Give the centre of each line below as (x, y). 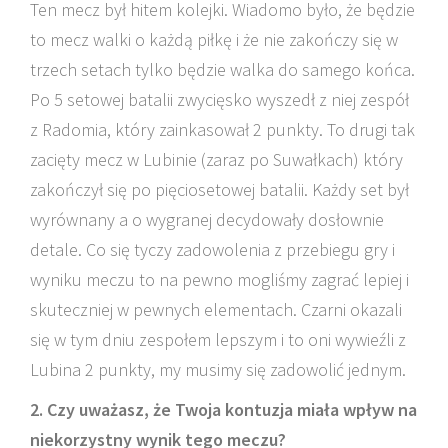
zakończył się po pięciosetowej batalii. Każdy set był (219, 189)
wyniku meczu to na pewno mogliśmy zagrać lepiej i (219, 279)
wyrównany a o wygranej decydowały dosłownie (207, 219)
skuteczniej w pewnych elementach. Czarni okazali (216, 309)
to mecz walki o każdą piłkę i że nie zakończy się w (214, 39)
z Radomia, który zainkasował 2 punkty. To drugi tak (222, 129)
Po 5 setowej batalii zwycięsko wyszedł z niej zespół (219, 99)
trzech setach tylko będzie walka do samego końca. (222, 69)
